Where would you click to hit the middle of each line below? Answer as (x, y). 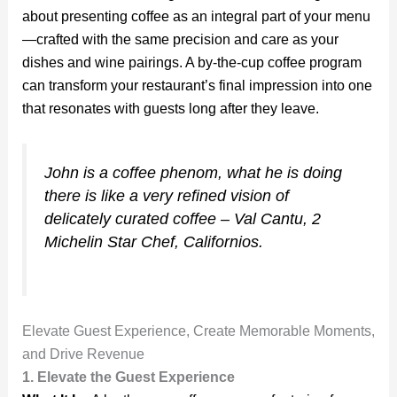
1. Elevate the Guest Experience (128, 377)
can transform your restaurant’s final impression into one (197, 85)
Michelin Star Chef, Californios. (153, 241)
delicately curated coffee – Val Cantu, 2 (182, 218)
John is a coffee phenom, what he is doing (193, 172)
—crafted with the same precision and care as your (180, 39)
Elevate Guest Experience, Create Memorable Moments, (198, 331)
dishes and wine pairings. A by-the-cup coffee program (191, 62)
